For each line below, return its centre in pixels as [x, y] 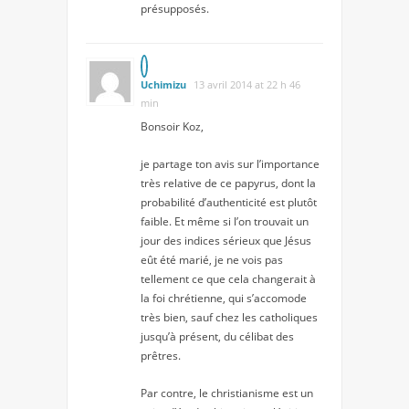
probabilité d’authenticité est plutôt [229, 203]
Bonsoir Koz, [172, 127]
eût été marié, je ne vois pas [212, 260]
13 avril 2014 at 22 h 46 [247, 85]
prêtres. [161, 356]
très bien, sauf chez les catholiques [229, 318]
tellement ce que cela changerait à [228, 279]
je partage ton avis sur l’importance [230, 164]
